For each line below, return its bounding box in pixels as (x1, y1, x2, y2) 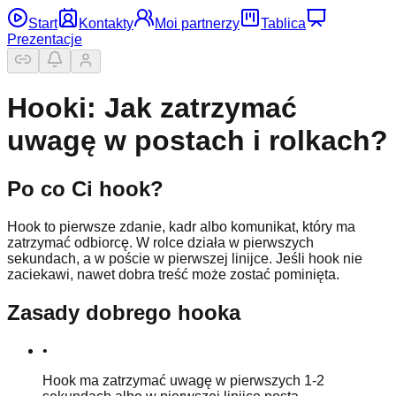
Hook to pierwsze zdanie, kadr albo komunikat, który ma (7, 218, 355, 234)
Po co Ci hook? (7, 176, 164, 201)
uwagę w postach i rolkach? (7, 125, 388, 157)
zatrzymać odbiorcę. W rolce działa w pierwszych (7, 234, 314, 250)
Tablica (261, 16, 306, 31)
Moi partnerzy (155, 16, 240, 31)
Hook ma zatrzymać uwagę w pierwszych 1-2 (42, 372, 324, 388)
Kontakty (79, 16, 133, 31)
